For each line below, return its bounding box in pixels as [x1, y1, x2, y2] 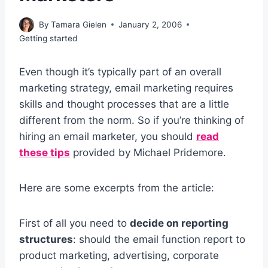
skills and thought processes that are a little [19, 98, 229, 110]
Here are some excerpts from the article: [19, 181, 214, 194]
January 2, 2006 [118, 19, 182, 29]
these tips [19, 146, 70, 159]
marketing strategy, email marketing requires [19, 81, 233, 94]
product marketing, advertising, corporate [19, 249, 219, 261]
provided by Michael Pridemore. [70, 146, 226, 159]
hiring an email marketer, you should [19, 130, 196, 142]
